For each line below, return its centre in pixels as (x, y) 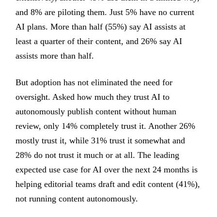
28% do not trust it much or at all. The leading (97, 155)
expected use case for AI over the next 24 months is (107, 169)
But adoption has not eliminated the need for (94, 82)
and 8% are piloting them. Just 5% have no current (105, 12)
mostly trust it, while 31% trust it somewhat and (100, 140)
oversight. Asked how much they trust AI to (93, 97)
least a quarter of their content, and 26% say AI (99, 41)
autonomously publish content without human (96, 111)
